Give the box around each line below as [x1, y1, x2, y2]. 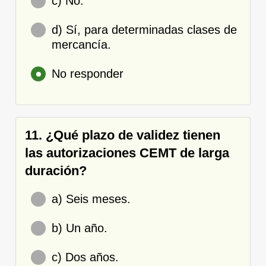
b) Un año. [52, 221, 107, 235]
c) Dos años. [52, 250, 119, 264]
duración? [25, 163, 87, 178]
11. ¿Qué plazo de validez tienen [25, 127, 220, 142]
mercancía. [52, 37, 111, 51]
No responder [52, 66, 123, 80]
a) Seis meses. [52, 192, 131, 205]
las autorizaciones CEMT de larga [25, 145, 229, 160]
